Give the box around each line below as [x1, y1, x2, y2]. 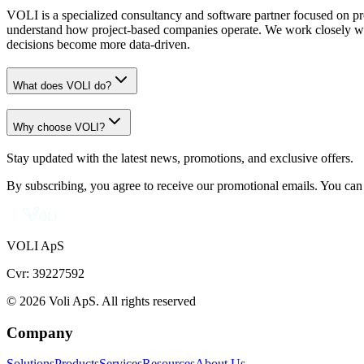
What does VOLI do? [13, 79, 111, 92]
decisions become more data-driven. [6, 37, 190, 51]
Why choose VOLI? [13, 121, 105, 134]
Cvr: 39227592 [6, 266, 84, 280]
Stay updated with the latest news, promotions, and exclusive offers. [6, 150, 353, 165]
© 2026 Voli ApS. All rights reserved [6, 293, 196, 308]
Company [6, 323, 73, 341]
